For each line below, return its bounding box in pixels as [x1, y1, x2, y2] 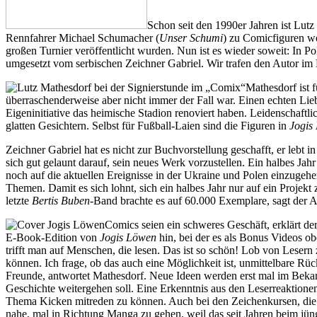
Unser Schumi [159, 31, 223, 44]
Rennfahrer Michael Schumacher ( [6, 31, 159, 44]
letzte [6, 194, 32, 207]
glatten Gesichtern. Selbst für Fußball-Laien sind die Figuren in [6, 119, 289, 132]
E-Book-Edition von [6, 231, 100, 243]
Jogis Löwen [100, 231, 156, 243]
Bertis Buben [32, 194, 90, 207]
